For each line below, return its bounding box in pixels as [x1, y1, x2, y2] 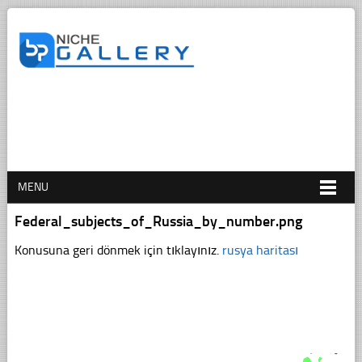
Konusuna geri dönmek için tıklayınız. [14, 242, 222, 258]
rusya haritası [221, 242, 298, 258]
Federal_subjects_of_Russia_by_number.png [14, 212, 302, 230]
